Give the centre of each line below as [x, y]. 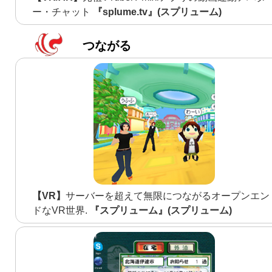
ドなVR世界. [61, 211]
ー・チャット [63, 12]
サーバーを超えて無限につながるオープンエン [168, 196]
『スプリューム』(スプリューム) [161, 211]
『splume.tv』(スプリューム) [158, 12]
